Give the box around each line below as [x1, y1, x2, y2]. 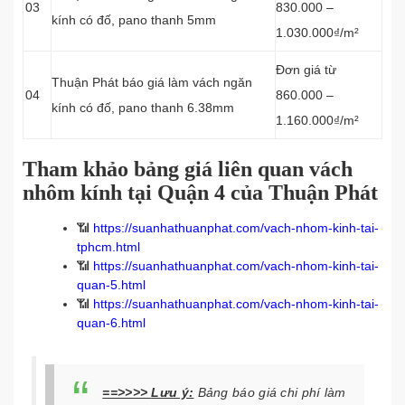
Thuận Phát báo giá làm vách [52, 75, 220, 89]
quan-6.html [77, 316, 146, 330]
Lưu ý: [151, 385, 194, 400]
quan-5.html [77, 278, 146, 292]
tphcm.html [77, 240, 140, 254]
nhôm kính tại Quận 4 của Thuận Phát [23, 181, 378, 204]
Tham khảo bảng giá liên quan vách [23, 157, 353, 181]
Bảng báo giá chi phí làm [193, 385, 346, 400]
